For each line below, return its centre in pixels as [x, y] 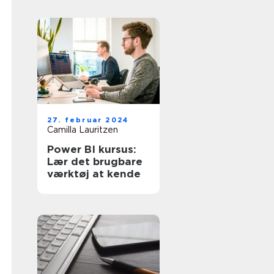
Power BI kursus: [92, 149]
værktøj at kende [94, 174]
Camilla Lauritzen [83, 130]
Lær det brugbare [95, 161]
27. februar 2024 [88, 120]
